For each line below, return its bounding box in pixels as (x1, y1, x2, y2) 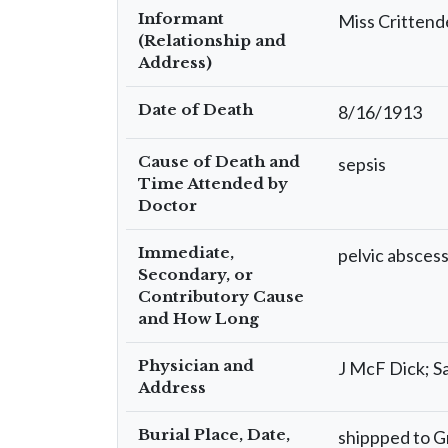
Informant (138, 9, 224, 28)
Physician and (138, 356, 254, 375)
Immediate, (138, 243, 234, 262)
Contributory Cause (138, 287, 304, 306)
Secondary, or (138, 265, 253, 284)
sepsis (338, 153, 386, 175)
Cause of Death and (138, 152, 300, 171)
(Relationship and (138, 31, 286, 50)
